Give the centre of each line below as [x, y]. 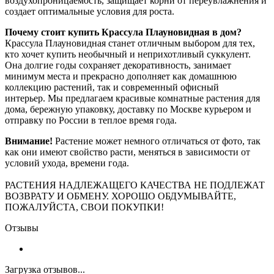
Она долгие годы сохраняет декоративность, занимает [118, 65]
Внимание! [30, 141]
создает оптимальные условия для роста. [90, 11]
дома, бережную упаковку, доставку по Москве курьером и [128, 109]
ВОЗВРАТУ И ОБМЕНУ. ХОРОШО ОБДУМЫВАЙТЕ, [120, 196]
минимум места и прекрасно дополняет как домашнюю [121, 76]
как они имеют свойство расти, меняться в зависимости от [128, 152]
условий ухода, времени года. [67, 163]
